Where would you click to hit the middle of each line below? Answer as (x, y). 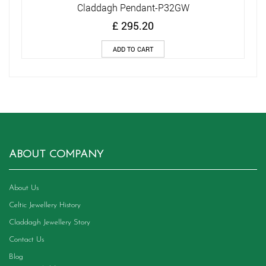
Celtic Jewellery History (45, 205)
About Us (24, 188)
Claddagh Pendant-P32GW (133, 7)
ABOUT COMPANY (56, 155)
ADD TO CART (133, 49)
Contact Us (26, 240)
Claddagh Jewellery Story (50, 222)
